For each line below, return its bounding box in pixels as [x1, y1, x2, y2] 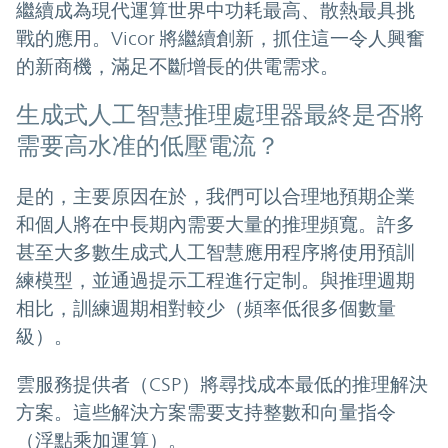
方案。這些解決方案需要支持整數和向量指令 [16, 400, 396, 423]
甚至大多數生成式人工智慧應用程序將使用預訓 [16, 240, 415, 263]
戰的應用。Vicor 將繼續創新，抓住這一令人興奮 [16, 26, 425, 49]
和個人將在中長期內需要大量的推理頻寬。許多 [16, 212, 415, 235]
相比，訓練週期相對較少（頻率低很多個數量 [16, 296, 396, 319]
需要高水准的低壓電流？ [16, 131, 280, 160]
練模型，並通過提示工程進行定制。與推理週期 [16, 268, 415, 291]
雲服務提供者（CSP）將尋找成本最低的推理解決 [16, 372, 428, 395]
